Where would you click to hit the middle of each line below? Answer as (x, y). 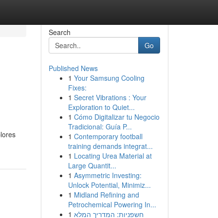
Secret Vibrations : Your (110, 97)
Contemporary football (108, 136)
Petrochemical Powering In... (112, 204)
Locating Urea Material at (113, 156)
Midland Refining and (106, 195)
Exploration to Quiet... (101, 107)
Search (59, 32)
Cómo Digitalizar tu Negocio (117, 117)
